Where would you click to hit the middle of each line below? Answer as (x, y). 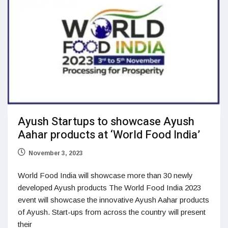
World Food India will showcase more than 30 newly (105, 176)
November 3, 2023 (56, 153)
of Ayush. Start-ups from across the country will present (112, 212)
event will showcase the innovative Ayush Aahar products (113, 200)
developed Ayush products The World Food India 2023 (109, 188)
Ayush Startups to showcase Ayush (106, 122)
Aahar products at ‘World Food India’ (109, 135)
